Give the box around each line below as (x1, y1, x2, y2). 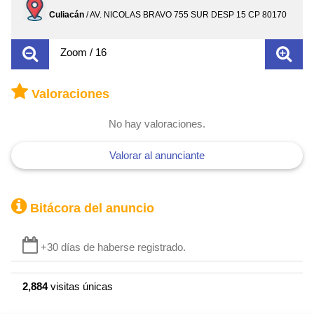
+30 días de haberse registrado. (38, 241, 186, 254)
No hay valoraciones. (109, 118, 205, 130)
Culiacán (49, 10, 84, 20)
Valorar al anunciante (109, 149, 205, 162)
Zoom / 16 (60, 46, 107, 59)
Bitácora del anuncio (27, 201, 154, 216)
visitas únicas (48, 280, 113, 293)
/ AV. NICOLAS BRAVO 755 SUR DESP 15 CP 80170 (84, 10, 287, 20)
